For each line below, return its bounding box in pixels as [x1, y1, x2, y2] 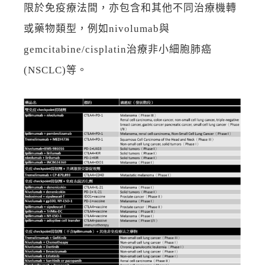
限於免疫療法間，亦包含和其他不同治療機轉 [24, 2, 237, 14]
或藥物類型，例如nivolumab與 [24, 23, 170, 35]
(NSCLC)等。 [24, 64, 88, 76]
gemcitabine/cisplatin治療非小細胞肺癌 [24, 44, 212, 56]
